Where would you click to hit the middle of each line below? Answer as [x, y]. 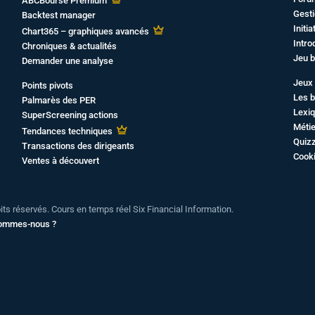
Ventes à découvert [60, 161]
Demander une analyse [67, 61]
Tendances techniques [67, 131]
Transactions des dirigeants [78, 146]
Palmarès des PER [58, 100]
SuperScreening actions [70, 115]
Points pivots [47, 85]
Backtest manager [58, 15]
